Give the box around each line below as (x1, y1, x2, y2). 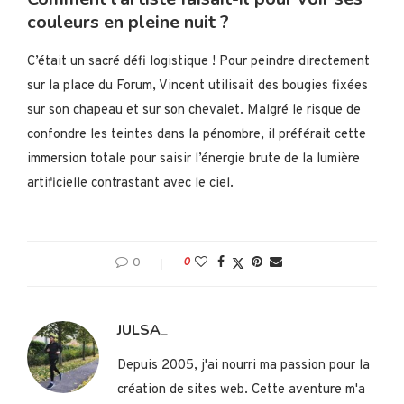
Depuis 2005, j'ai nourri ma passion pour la (117, 357, 370, 375)
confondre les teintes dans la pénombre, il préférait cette (27, 126, 366, 144)
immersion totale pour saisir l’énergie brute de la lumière (27, 151, 360, 169)
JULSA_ (117, 320, 168, 341)
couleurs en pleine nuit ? (27, 10, 229, 35)
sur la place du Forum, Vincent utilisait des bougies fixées (27, 78, 368, 96)
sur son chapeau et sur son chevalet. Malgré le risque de (27, 102, 361, 120)
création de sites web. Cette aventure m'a (117, 381, 365, 399)
